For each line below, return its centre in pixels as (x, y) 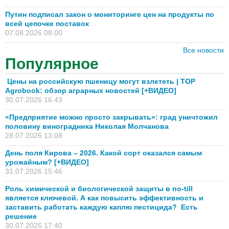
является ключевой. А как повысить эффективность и (104, 198)
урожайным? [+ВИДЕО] (47, 162)
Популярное (52, 64)
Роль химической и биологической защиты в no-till (99, 189)
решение (21, 216)
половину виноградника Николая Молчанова (87, 127)
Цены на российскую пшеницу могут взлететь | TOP (100, 82)
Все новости (203, 50)
